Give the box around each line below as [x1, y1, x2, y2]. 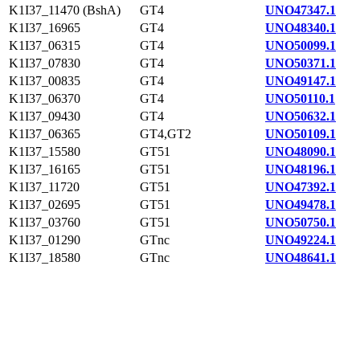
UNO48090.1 [265, 145, 336, 158]
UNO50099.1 [265, 39, 336, 52]
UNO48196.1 [265, 162, 336, 176]
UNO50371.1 [265, 56, 336, 70]
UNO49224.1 [265, 233, 336, 247]
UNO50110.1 [265, 92, 335, 105]
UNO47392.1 [265, 180, 336, 194]
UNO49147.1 [265, 74, 336, 88]
